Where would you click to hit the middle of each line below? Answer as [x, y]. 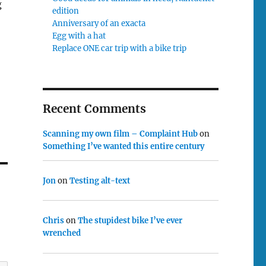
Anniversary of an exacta [99, 23]
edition [66, 11]
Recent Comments [94, 108]
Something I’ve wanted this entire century [123, 146]
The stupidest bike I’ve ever [130, 221]
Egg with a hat [79, 36]
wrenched [61, 233]
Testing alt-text [99, 180]
